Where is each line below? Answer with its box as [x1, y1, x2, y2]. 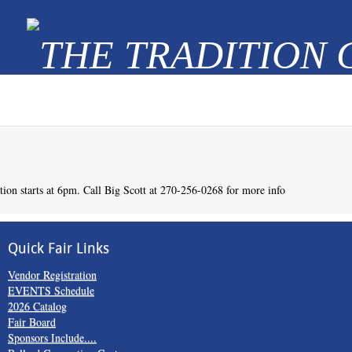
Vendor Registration [7, 267, 97, 282]
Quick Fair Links [7, 240, 109, 257]
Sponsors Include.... [7, 330, 97, 345]
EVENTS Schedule [7, 283, 94, 298]
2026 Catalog [7, 299, 67, 313]
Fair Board [7, 314, 56, 329]
